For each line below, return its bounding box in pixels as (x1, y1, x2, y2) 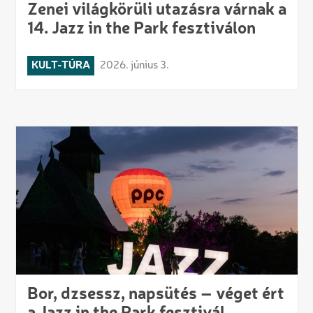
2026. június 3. (99, 60, 169, 72)
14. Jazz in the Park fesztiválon (27, 21, 256, 38)
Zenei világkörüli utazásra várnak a (27, 2, 286, 20)
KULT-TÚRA (31, 60, 90, 72)
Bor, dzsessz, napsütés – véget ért (27, 286, 284, 304)
